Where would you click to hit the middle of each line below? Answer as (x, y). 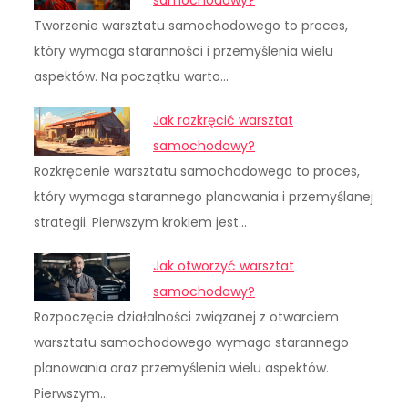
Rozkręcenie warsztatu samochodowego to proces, (197, 172)
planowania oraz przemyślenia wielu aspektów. (182, 368)
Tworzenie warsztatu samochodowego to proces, (191, 26)
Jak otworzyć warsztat (224, 266)
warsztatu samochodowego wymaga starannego (192, 343)
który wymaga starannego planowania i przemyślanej (204, 197)
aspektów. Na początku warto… (132, 77)
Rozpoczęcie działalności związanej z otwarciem (187, 317)
